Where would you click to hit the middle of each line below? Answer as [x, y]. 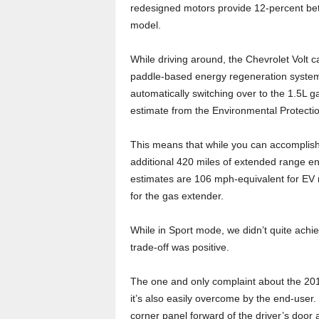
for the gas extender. [177, 196]
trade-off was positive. [179, 247]
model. [145, 25]
